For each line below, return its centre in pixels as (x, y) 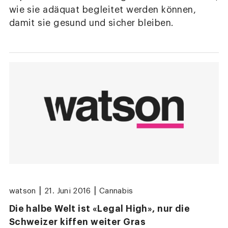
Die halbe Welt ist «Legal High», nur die (99, 209)
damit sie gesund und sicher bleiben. (91, 23)
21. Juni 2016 (68, 191)
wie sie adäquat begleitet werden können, (103, 10)
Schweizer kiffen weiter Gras (77, 222)
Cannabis (116, 191)
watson (22, 191)
